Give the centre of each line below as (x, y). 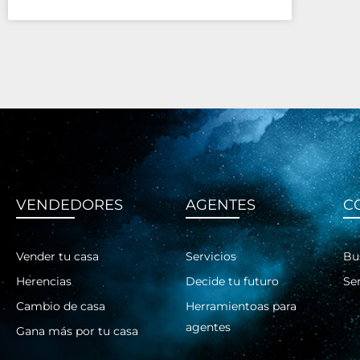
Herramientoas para (241, 306)
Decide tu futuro (233, 281)
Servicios (211, 256)
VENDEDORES (70, 205)
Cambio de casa (61, 306)
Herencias (44, 281)
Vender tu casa (57, 256)
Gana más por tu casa (77, 331)
